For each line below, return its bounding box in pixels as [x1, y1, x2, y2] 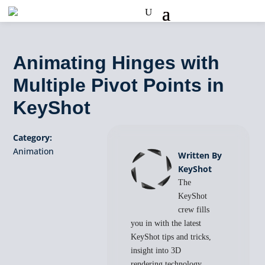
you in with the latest [131, 219, 202, 228]
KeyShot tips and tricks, [131, 232, 212, 241]
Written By [178, 150, 222, 161]
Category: [13, 132, 53, 143]
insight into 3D [131, 246, 182, 255]
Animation [13, 146, 54, 157]
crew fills [178, 205, 210, 214]
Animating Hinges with [13, 52, 220, 73]
